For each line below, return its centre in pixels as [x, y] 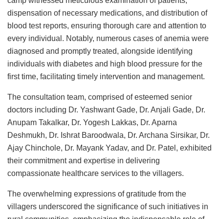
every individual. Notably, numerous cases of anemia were [108, 38]
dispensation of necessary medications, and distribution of [107, 13]
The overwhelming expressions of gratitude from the [97, 194]
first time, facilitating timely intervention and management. [106, 76]
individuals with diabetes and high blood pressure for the [105, 64]
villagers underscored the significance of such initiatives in [108, 206]
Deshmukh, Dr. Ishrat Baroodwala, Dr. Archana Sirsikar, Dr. [109, 135]
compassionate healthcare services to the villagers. [96, 173]
